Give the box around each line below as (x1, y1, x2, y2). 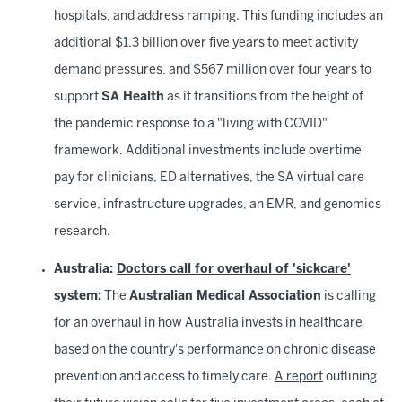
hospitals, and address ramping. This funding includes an (54, 11, 383, 22)
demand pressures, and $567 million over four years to (54, 65, 371, 76)
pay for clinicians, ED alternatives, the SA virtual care (54, 172, 364, 184)
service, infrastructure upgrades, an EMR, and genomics (54, 199, 381, 211)
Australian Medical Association (129, 291, 321, 302)
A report (275, 371, 323, 383)
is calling (321, 291, 376, 302)
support (54, 92, 101, 103)
